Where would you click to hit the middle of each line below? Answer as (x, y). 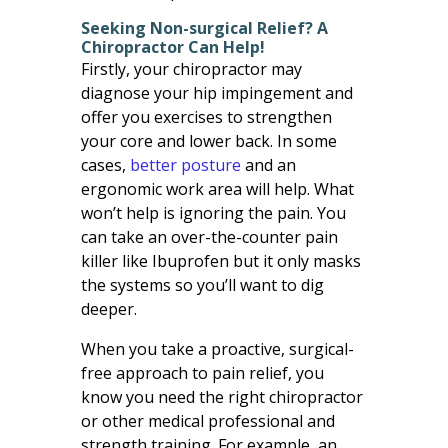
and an (268, 164)
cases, (105, 164)
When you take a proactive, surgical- (217, 348)
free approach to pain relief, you (202, 372)
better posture (185, 164)
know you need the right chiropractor (221, 396)
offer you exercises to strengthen (206, 116)
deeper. (108, 308)
